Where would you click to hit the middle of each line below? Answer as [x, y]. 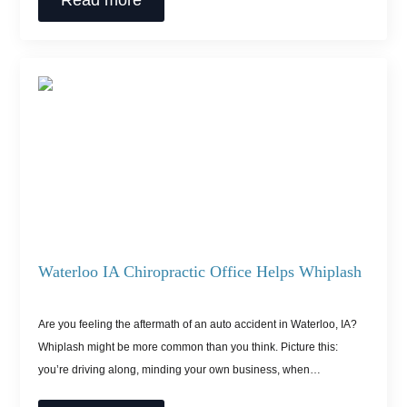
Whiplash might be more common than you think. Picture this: [189, 347]
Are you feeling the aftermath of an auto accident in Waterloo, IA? [198, 324]
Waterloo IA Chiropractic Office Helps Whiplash [200, 271]
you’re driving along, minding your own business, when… [180, 369]
